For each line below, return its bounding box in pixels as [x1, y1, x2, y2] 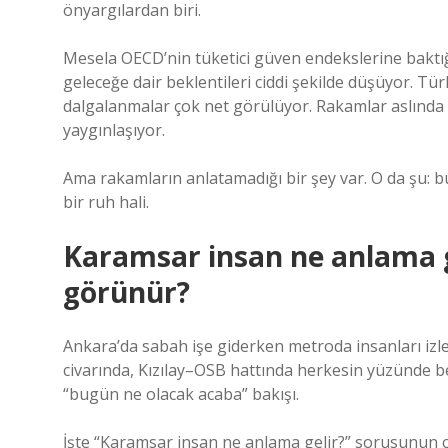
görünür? [63, 273, 190, 311]
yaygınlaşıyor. [63, 119, 165, 141]
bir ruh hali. [63, 191, 149, 213]
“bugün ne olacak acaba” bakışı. [63, 383, 299, 405]
